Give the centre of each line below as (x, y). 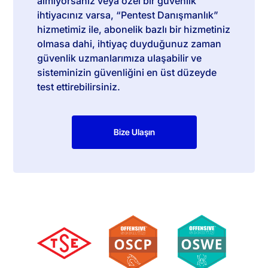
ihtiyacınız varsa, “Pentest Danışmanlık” (128, 15)
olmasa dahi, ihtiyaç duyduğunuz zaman (130, 43)
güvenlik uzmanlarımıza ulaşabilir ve (120, 58)
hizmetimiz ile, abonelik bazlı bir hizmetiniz (134, 29)
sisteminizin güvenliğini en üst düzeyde (127, 72)
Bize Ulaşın (134, 132)
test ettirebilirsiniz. (80, 86)
